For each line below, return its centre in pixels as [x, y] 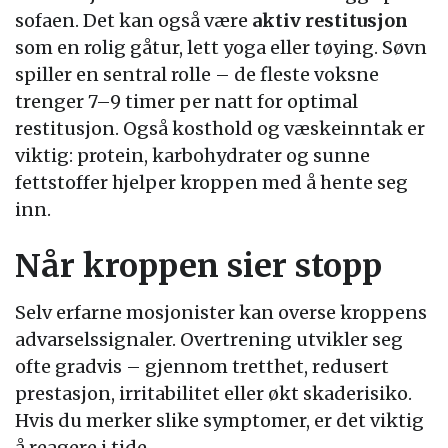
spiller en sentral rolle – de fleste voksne [197, 74]
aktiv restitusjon [330, 20]
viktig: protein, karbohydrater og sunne [192, 155]
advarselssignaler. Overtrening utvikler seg [209, 339]
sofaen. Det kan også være [133, 20]
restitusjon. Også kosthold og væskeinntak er [220, 128]
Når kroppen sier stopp [198, 265]
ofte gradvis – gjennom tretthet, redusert [202, 366]
